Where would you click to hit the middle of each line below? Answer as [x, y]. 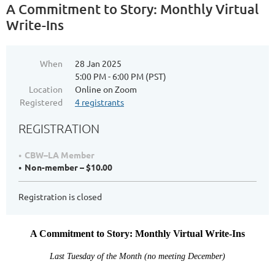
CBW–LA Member [60, 155]
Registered [41, 102]
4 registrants [99, 102]
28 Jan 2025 [98, 63]
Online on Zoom [106, 89]
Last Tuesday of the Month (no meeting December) [137, 256]
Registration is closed [60, 196]
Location [46, 89]
